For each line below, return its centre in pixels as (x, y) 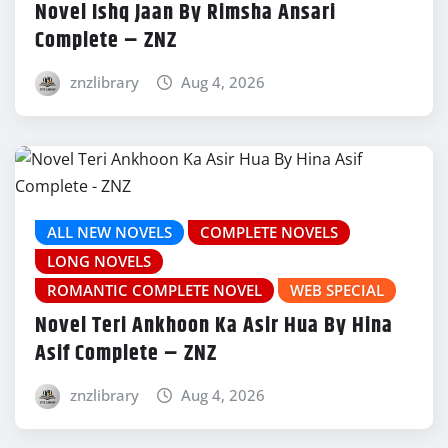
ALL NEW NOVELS (109, 231)
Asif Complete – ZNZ (126, 354)
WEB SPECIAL (337, 289)
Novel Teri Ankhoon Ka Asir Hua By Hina (214, 326)
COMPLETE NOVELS (269, 231)
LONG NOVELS (99, 260)
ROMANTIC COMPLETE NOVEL (154, 289)
